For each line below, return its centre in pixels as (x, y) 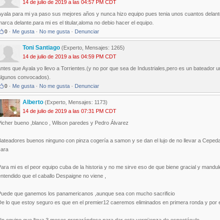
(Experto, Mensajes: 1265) (92, 48)
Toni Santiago (41, 48)
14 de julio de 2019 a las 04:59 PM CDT (69, 57)
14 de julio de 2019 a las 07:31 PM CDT (69, 111)
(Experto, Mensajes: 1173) (75, 102)
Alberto (33, 102)
